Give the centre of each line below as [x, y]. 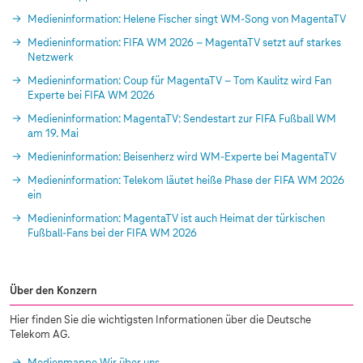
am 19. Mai [53, 134]
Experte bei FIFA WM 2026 [91, 96]
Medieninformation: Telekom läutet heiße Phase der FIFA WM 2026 [186, 181]
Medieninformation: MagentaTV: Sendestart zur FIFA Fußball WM [182, 120]
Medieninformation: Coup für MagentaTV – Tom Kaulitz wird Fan [179, 81]
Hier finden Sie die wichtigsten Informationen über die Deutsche [160, 320]
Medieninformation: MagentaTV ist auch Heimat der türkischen [176, 219]
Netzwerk [51, 58]
